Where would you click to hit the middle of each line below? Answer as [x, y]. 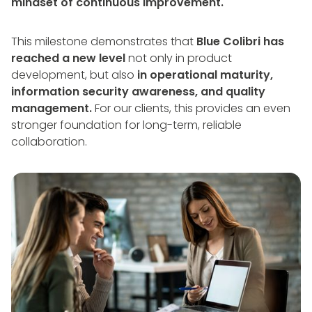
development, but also [74, 75]
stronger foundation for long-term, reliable [126, 125]
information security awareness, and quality [138, 92]
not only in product [179, 58]
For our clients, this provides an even [191, 109]
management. [52, 109]
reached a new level [68, 58]
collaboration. [49, 142]
